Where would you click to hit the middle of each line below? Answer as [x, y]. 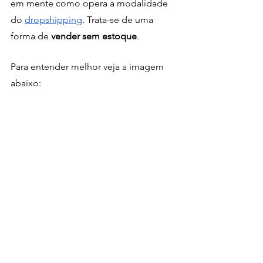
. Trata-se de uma [119, 20]
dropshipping [53, 20]
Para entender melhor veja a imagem [88, 67]
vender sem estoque [93, 36]
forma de [30, 36]
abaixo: [26, 83]
